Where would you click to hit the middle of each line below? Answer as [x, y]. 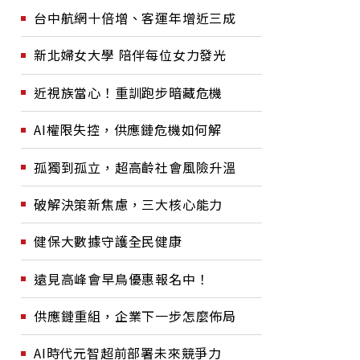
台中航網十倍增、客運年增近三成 [135, 18]
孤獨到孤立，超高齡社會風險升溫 [135, 167]
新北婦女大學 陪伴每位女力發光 [130, 55]
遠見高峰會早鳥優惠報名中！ [122, 278]
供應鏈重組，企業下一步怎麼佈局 [135, 316]
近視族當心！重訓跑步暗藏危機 [129, 92]
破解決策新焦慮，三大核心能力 [129, 204]
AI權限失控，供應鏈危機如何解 [128, 130]
